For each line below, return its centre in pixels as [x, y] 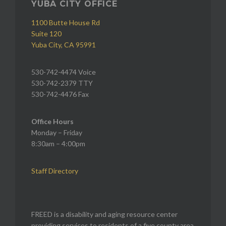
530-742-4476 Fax [60, 94]
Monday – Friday [57, 132]
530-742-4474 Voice [64, 72]
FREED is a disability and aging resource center [104, 214]
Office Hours [52, 121]
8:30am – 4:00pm [58, 143]
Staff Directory [55, 171]
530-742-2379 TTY [62, 83]
